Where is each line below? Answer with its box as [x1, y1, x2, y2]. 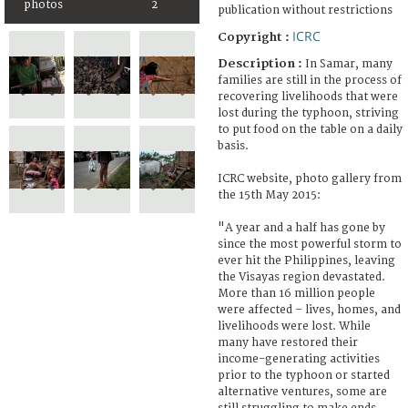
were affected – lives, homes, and [218, 302, 401, 317]
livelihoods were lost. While [218, 319, 371, 333]
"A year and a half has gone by [218, 220, 385, 235]
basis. [218, 138, 249, 153]
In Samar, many [305, 56, 393, 71]
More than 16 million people [218, 286, 375, 301]
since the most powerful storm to [218, 237, 402, 251]
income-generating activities [218, 352, 380, 366]
